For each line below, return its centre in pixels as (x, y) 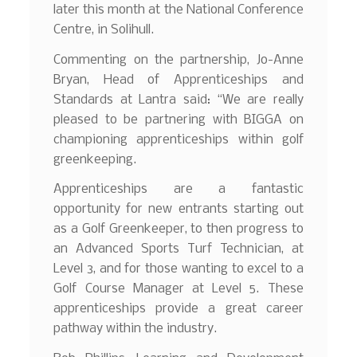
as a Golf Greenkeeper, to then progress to (178, 229)
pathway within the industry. (135, 329)
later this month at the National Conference (178, 10)
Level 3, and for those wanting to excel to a (178, 269)
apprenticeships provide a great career (178, 309)
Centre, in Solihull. (104, 29)
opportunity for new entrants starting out (178, 210)
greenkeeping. (95, 159)
